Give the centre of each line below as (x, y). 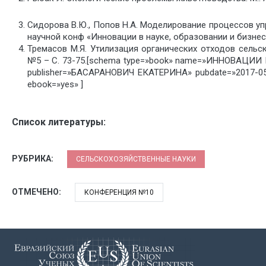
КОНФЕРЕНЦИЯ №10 (119, 192)
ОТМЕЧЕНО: (37, 191)
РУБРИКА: (34, 158)
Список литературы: (59, 122)
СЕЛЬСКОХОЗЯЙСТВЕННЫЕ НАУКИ (136, 159)
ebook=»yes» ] (55, 85)
